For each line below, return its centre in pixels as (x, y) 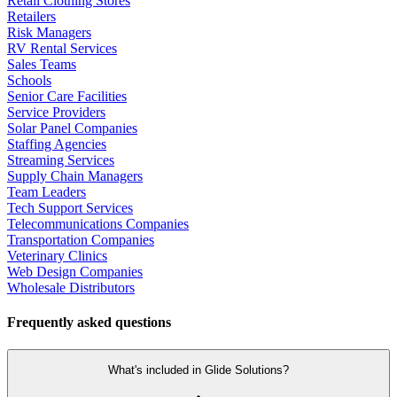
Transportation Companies (81, 239)
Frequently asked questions (89, 322)
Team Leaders (47, 191)
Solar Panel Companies (72, 128)
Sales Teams (42, 64)
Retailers (31, 16)
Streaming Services (61, 160)
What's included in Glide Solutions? (198, 370)
